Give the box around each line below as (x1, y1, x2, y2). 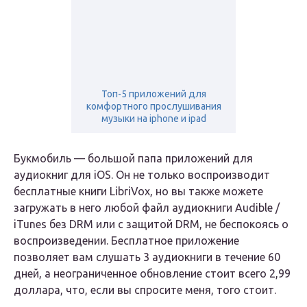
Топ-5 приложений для (101, 88, 206, 100)
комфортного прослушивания (86, 101, 221, 112)
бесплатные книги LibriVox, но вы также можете (14, 185, 263, 198)
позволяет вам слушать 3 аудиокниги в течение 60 (14, 251, 280, 264)
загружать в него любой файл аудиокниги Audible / (14, 201, 280, 214)
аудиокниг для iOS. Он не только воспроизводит (14, 169, 270, 182)
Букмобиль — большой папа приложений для (14, 152, 253, 165)
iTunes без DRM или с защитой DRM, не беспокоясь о (14, 218, 288, 231)
